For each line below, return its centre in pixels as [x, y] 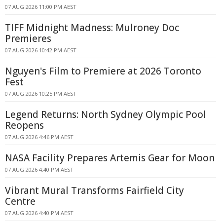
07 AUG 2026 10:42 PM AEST [41, 50]
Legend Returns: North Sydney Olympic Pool [106, 114]
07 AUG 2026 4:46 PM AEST [39, 137]
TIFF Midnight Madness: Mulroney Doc [92, 28]
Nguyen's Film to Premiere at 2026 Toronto [103, 71]
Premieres [28, 38]
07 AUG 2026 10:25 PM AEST [41, 93]
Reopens [24, 125]
